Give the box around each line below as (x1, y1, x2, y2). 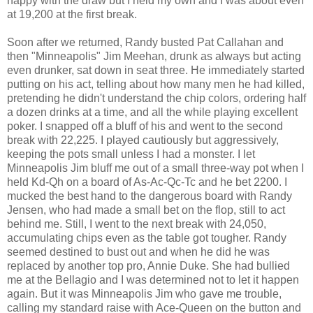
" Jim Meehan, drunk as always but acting (96, 50, 301, 62)
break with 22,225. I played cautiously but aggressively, (7, 134, 279, 146)
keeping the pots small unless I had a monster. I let (7, 148, 255, 160)
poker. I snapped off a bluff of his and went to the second (7, 120, 283, 132)
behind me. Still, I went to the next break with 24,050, (7, 218, 266, 230)
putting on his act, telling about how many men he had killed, (7, 78, 305, 90)
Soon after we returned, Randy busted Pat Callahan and (7, 36, 284, 48)
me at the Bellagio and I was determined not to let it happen (7, 274, 299, 286)
